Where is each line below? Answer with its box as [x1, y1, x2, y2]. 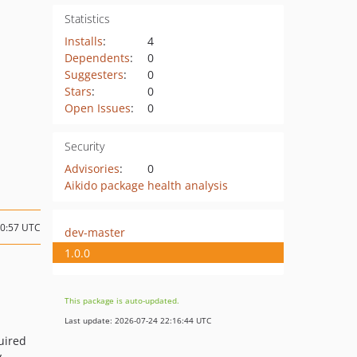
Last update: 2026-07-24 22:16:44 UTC [65, 315, 211, 326]
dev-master [65, 224, 125, 240]
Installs [64, 33, 103, 49]
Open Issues [64, 100, 131, 116]
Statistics [64, 11, 110, 26]
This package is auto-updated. [65, 295, 179, 306]
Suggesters [64, 67, 124, 82]
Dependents [64, 50, 130, 65]
